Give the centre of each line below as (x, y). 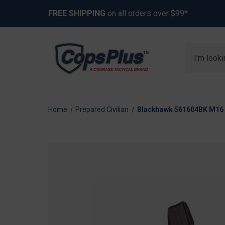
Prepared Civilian (102, 109)
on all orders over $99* (147, 13)
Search (197, 48)
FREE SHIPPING (77, 13)
